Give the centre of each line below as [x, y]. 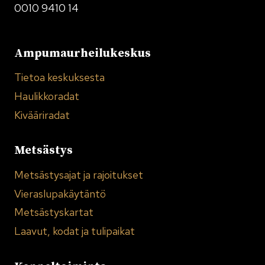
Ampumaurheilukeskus [83, 53]
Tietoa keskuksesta [59, 77]
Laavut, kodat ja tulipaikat [75, 231]
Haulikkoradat [47, 96]
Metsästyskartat [54, 212]
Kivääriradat [42, 115]
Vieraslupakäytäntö [60, 193]
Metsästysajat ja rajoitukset [79, 175]
